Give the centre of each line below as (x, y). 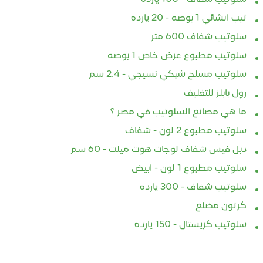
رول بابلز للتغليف (215, 94)
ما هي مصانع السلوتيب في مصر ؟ (179, 112)
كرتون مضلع (221, 206)
